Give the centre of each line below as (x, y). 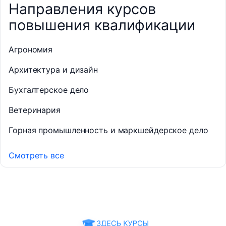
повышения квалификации (102, 25)
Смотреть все (36, 155)
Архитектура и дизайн (53, 69)
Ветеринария (35, 110)
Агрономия (31, 49)
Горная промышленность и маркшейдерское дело (108, 130)
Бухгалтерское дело (49, 90)
